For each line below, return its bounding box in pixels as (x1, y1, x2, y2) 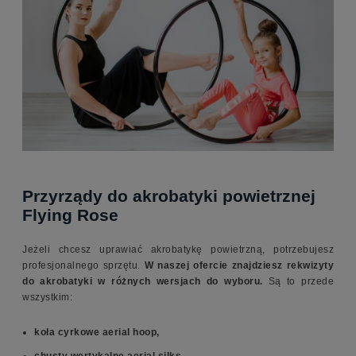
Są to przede (268, 276, 335, 288)
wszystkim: (22, 292, 72, 304)
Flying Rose (22, 206, 118, 225)
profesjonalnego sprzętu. (22, 260, 145, 272)
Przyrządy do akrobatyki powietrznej (22, 187, 315, 206)
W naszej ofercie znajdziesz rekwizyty (144, 260, 334, 272)
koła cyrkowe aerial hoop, (34, 327, 162, 339)
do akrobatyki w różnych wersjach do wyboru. (22, 276, 269, 288)
